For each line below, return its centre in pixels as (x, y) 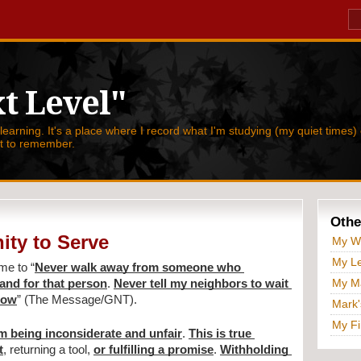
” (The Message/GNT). (77, 300)
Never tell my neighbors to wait (201, 284)
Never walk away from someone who (138, 268)
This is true (220, 334)
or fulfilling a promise (154, 350)
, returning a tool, (48, 350)
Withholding (254, 350)
